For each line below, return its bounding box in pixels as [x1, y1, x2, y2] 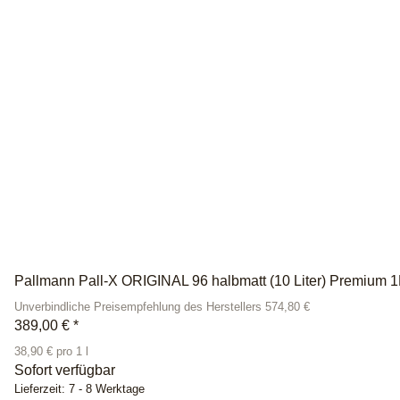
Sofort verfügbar [14, 362, 115, 378]
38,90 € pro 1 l [14, 345, 88, 358]
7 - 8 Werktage [69, 382, 145, 396]
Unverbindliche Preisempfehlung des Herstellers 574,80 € [14, 300, 310, 313]
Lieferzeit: [14, 382, 69, 396]
